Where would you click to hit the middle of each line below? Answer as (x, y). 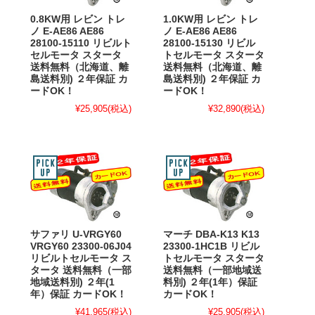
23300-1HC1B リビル (211, 247)
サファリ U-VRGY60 (76, 235)
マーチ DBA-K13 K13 (211, 235)
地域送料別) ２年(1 (72, 283)
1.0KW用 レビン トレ (211, 20)
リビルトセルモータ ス (81, 259)
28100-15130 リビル (209, 44)
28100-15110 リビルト (81, 44)
